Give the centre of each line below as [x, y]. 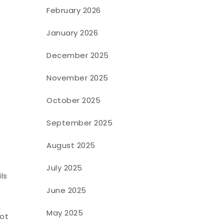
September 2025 [80, 122]
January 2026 [72, 32]
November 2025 [77, 77]
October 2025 [74, 100]
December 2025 [78, 55]
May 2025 [65, 212]
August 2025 [71, 145]
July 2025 [64, 167]
